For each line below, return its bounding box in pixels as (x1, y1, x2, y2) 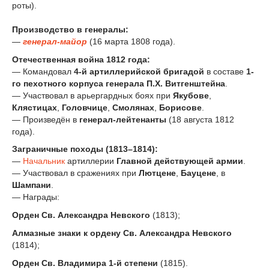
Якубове (173, 90, 209, 100)
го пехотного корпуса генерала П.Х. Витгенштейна (12, 78, 225, 88)
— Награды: (12, 192, 59, 202)
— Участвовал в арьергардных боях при (12, 90, 173, 100)
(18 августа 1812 (166, 114, 234, 124)
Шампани (12, 180, 51, 190)
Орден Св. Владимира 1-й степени (12, 258, 158, 268)
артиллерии (65, 156, 116, 166)
